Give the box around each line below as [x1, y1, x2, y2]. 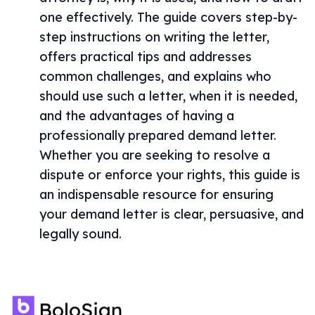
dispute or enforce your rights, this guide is [39, 167, 300, 183]
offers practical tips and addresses [39, 49, 252, 65]
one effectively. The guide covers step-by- [39, 9, 297, 25]
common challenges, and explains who [39, 68, 271, 84]
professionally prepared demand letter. [39, 127, 276, 143]
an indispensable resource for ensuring [39, 186, 274, 202]
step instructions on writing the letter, [39, 29, 269, 45]
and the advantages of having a [39, 108, 234, 124]
